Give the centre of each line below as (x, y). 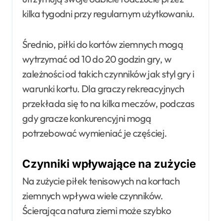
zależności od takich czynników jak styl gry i (108, 74)
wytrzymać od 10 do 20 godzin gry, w (97, 59)
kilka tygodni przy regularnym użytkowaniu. (109, 13)
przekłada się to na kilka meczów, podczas (109, 103)
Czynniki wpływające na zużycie (109, 163)
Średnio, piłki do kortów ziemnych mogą (103, 44)
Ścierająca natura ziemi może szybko (96, 211)
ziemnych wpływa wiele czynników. (93, 196)
